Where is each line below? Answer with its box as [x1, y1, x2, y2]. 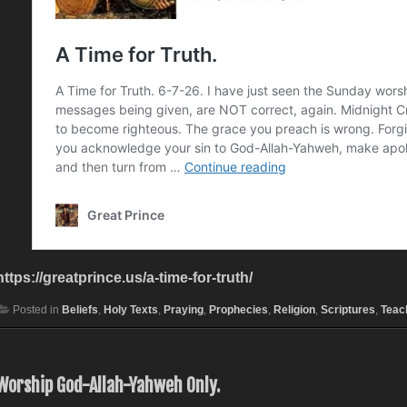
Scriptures [320, 303, 375, 316]
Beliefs [61, 303, 98, 316]
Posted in [12, 303, 62, 316]
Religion [273, 303, 315, 316]
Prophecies [208, 303, 268, 316]
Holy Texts [103, 303, 158, 316]
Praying [163, 303, 203, 316]
